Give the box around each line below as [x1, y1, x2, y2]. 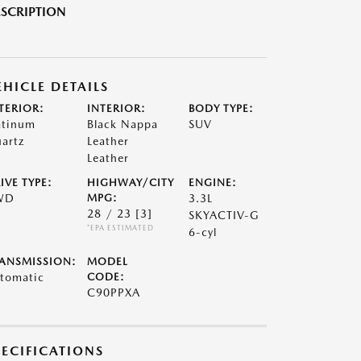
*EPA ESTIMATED [86, 223, 154, 232]
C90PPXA [86, 286, 140, 299]
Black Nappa [86, 118, 158, 131]
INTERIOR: [86, 102, 146, 114]
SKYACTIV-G [189, 209, 260, 222]
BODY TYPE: [189, 102, 255, 114]
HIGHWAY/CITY [86, 176, 174, 189]
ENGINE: [189, 176, 238, 189]
